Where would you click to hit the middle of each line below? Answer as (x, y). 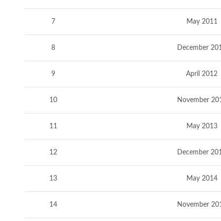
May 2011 (202, 22)
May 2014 (202, 179)
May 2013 (202, 126)
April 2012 (202, 74)
